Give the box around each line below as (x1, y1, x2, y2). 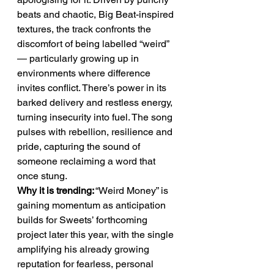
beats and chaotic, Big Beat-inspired (17, 9, 176, 20)
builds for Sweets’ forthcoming (17, 214, 150, 226)
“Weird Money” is (94, 185, 171, 196)
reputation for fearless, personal (17, 258, 156, 270)
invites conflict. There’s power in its (17, 82, 169, 94)
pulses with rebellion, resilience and (17, 126, 175, 138)
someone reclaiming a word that (17, 155, 158, 167)
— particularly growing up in (17, 53, 141, 64)
